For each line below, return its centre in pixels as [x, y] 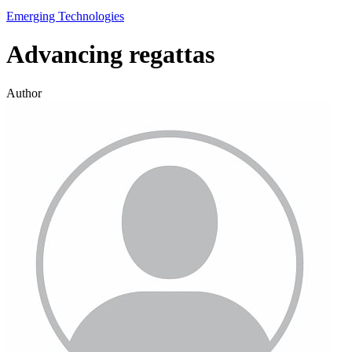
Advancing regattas [110, 55]
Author [24, 93]
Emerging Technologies [65, 16]
